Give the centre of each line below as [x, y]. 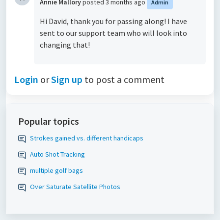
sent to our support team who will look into [113, 33]
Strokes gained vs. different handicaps [87, 138]
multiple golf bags [56, 170]
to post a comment [124, 79]
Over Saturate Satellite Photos [75, 187]
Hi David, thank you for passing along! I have [113, 21]
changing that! [65, 45]
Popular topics [49, 121]
